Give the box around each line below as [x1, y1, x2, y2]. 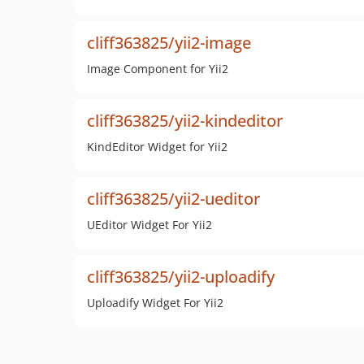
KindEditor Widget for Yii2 [87, 139, 227, 154]
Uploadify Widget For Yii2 [87, 295, 223, 310]
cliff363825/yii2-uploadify [87, 266, 275, 288]
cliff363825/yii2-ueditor [87, 188, 260, 210]
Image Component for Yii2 [87, 61, 228, 76]
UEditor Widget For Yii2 [87, 217, 212, 232]
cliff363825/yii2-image [87, 32, 251, 54]
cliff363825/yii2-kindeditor [87, 110, 283, 132]
